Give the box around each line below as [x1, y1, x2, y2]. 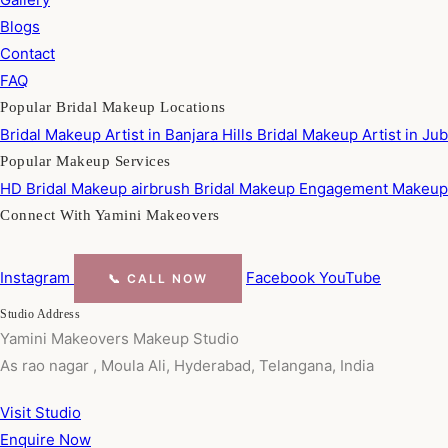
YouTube [319, 268, 381, 287]
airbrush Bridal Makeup [131, 179, 299, 198]
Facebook [246, 268, 319, 287]
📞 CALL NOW [108, 271, 208, 286]
